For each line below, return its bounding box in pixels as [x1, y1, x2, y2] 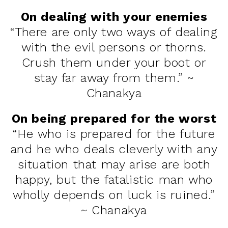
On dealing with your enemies [20, 9, 208, 24]
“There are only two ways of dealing [10, 24, 218, 39]
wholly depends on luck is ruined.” [13, 187, 215, 202]
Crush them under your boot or [21, 55, 207, 70]
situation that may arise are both [17, 157, 211, 172]
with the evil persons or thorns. [21, 40, 207, 54]
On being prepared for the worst [11, 111, 217, 126]
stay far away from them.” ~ [34, 70, 194, 85]
